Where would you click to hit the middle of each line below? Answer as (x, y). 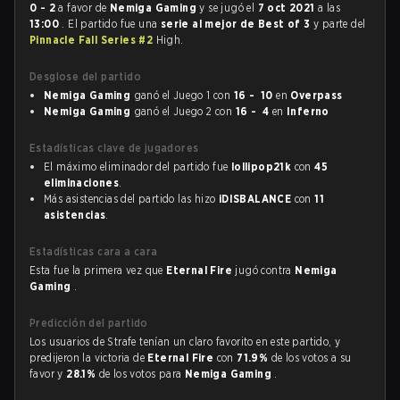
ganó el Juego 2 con (183, 111)
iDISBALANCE (255, 199)
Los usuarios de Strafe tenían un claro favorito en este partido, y (185, 342)
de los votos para (142, 374)
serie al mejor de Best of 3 (237, 24)
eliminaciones (82, 183)
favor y (48, 374)
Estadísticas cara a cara (94, 251)
